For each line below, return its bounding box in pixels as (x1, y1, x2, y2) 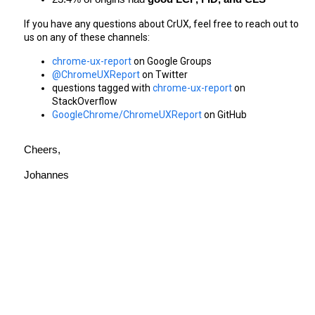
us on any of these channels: (24, 32, 150, 43)
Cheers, (24, 144, 60, 156)
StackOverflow (52, 95, 117, 107)
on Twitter (140, 68, 188, 80)
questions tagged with (52, 82, 153, 94)
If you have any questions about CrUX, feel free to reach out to (24, 18, 299, 30)
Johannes (24, 169, 69, 181)
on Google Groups (131, 55, 212, 67)
